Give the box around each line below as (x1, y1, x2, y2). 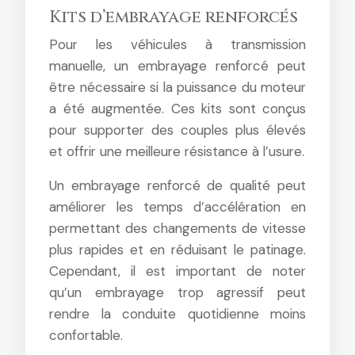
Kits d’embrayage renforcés (49, 6, 298, 29)
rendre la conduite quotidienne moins (49, 305, 306, 323)
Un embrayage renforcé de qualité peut (49, 177, 306, 194)
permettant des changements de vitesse (49, 219, 306, 237)
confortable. (49, 326, 123, 344)
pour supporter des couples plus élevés (49, 121, 306, 139)
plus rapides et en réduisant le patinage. (49, 241, 306, 258)
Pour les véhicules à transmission (49, 36, 306, 53)
